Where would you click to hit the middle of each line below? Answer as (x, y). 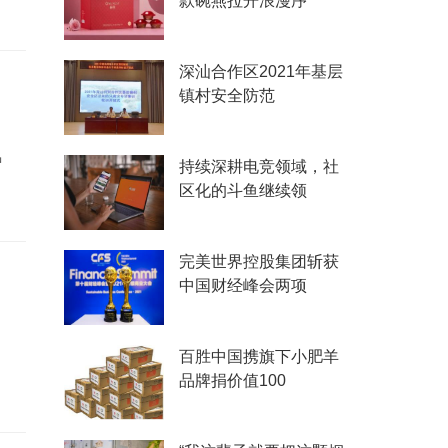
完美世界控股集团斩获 (259, 261)
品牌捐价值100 (232, 380)
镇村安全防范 (227, 95)
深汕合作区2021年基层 (261, 71)
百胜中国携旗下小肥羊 (259, 356)
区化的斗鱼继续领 (243, 190)
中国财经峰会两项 (243, 285)
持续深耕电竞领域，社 (259, 166)
